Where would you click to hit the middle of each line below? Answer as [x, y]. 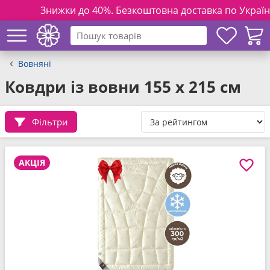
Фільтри [50, 121]
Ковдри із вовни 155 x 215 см [123, 87]
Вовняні [35, 64]
